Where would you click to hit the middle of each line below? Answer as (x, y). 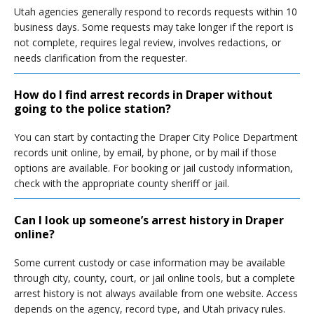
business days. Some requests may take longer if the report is (154, 27)
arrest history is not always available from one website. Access (156, 293)
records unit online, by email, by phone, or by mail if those (145, 152)
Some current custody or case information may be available (150, 262)
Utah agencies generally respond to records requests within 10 (156, 12)
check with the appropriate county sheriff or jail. (122, 183)
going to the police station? (93, 109)
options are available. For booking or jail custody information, (153, 168)
